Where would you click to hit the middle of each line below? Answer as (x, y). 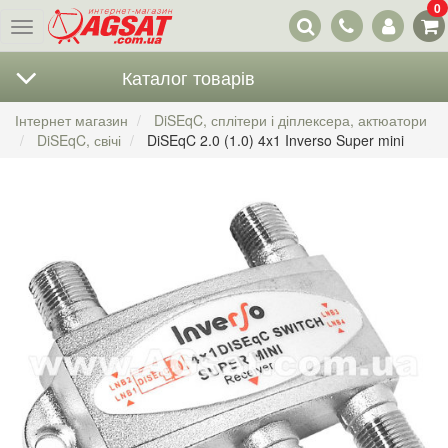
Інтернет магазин (71, 120)
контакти (355, 27)
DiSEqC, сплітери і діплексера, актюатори (290, 120)
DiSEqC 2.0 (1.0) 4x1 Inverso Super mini (275, 140)
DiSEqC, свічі (79, 140)
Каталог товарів (188, 77)
